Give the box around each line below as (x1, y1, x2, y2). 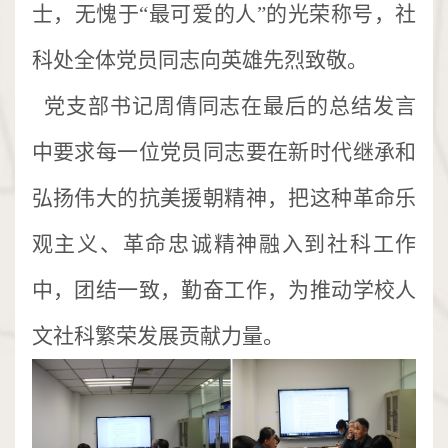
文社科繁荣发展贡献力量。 (31, 323, 284, 348)
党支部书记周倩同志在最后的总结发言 (31, 93, 417, 118)
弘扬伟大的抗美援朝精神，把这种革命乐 (31, 185, 417, 210)
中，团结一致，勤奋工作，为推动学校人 (31, 277, 417, 302)
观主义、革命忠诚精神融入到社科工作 (31, 231, 417, 256)
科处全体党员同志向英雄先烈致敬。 (31, 47, 368, 72)
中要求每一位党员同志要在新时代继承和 (31, 139, 417, 164)
